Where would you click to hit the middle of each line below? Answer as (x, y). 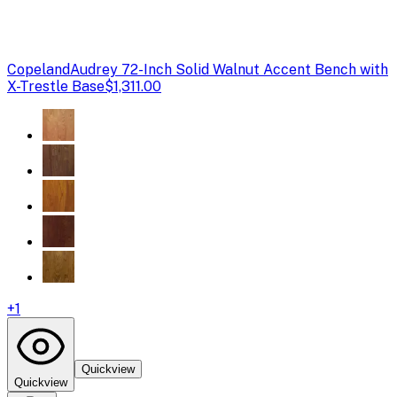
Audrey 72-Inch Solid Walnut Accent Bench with (229, 69)
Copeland (39, 69)
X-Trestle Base (56, 86)
